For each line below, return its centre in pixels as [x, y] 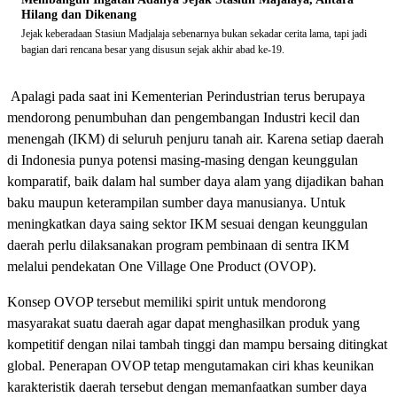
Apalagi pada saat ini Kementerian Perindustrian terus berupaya [186, 96]
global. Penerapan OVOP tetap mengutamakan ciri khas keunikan [191, 365]
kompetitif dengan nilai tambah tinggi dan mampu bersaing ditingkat [197, 344]
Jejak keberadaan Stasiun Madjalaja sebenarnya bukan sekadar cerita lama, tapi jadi [194, 33]
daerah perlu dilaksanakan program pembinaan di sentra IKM [178, 245]
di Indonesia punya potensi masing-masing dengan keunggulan [183, 160]
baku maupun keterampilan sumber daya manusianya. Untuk [176, 202]
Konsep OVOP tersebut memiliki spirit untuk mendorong [167, 301]
